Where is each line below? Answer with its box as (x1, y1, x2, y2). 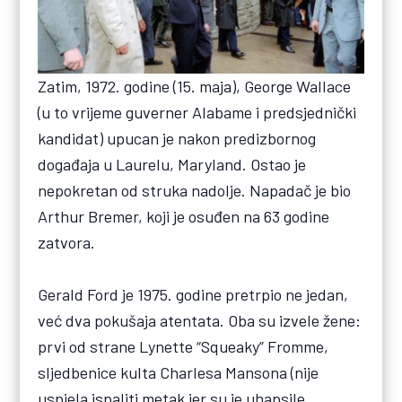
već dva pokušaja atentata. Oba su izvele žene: (38, 310, 362, 330)
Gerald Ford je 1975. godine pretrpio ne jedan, (38, 284, 349, 304)
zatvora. (38, 232, 96, 252)
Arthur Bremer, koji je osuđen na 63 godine (38, 205, 330, 226)
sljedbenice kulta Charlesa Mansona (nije (38, 362, 319, 382)
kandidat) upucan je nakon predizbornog (38, 127, 317, 148)
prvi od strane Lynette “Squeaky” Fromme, (38, 336, 329, 356)
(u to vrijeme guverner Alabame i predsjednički (38, 101, 357, 122)
